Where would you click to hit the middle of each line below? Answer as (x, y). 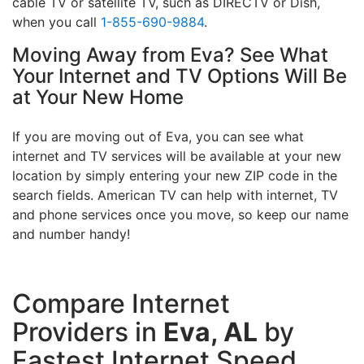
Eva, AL (210, 332)
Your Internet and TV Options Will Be (180, 76)
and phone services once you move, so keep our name (180, 215)
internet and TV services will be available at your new (177, 156)
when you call (56, 22)
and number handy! (71, 234)
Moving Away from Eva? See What (170, 55)
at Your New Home (98, 97)
